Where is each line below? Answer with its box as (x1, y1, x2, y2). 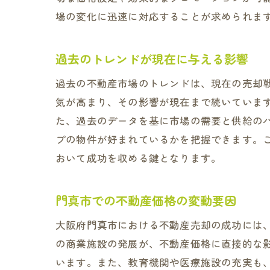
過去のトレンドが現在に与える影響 (55, 50, 248, 67)
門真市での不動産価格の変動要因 (55, 192, 236, 209)
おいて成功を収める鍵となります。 (55, 151, 222, 165)
